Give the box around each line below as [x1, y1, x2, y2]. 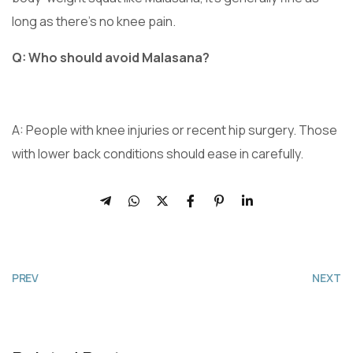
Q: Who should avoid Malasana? [12, 48, 210, 66]
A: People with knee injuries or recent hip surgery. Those [12, 121, 337, 139]
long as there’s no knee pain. [12, 12, 176, 30]
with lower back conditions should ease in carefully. [12, 144, 303, 162]
